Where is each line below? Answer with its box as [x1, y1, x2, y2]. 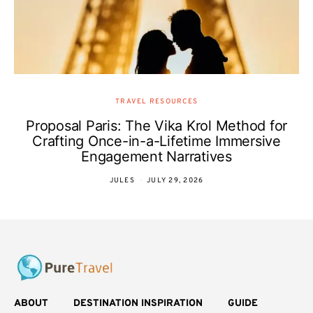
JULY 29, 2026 [147, 176, 204, 185]
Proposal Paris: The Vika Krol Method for [26, 117, 287, 134]
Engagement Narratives [81, 148, 232, 165]
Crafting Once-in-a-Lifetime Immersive [32, 133, 281, 150]
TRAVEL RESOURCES [115, 97, 198, 106]
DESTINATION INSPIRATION [73, 298, 203, 310]
